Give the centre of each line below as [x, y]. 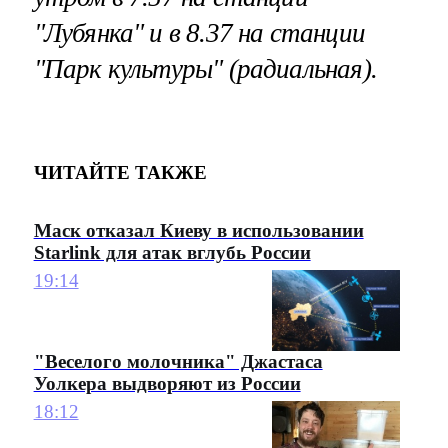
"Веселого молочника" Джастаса [178, 361]
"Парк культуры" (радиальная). [205, 68]
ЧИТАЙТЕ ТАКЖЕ [120, 173]
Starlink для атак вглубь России [172, 252]
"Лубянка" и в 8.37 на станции [199, 32]
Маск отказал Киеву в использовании [198, 230]
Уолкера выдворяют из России [167, 383]
